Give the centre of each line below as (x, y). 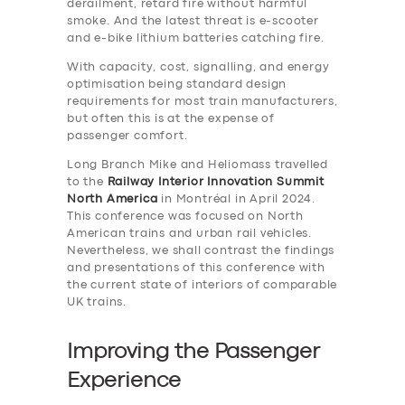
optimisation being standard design (177, 85)
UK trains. (97, 303)
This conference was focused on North (185, 217)
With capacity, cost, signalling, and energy (198, 68)
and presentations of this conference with (196, 268)
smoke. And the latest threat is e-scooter (193, 22)
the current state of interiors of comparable (202, 286)
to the (87, 183)
